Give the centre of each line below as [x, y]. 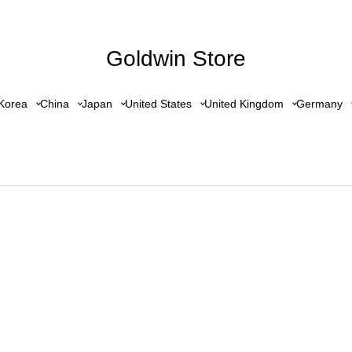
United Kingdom [244, 103]
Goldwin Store [176, 58]
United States [158, 103]
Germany [319, 103]
